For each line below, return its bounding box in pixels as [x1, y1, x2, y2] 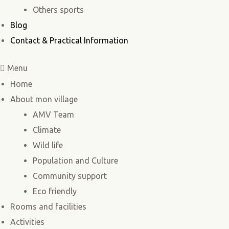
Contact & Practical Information [10, 36, 128, 45]
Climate [33, 125, 61, 135]
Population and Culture [33, 156, 118, 166]
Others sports [33, 5, 84, 15]
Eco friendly [33, 187, 77, 196]
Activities [10, 217, 44, 227]
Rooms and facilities [10, 202, 86, 212]
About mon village [10, 95, 78, 104]
